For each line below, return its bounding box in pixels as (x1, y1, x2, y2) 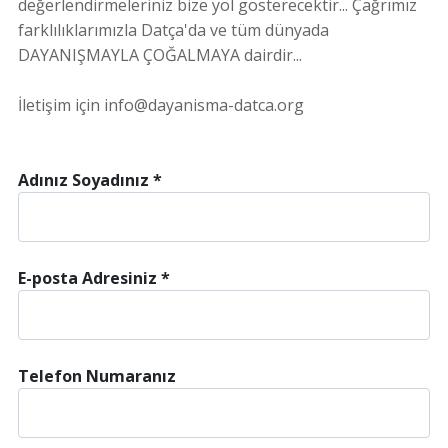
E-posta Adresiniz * (18, 267, 170, 289)
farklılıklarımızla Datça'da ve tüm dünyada (18, 19, 333, 41)
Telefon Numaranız (18, 365, 176, 387)
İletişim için (18, 94, 104, 116)
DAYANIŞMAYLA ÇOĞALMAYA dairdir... (18, 44, 302, 66)
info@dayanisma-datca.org (104, 94, 304, 116)
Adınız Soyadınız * (18, 169, 162, 191)
